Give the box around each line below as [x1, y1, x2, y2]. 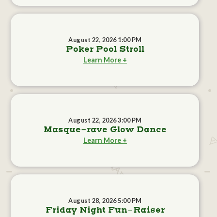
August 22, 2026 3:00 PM [68, 116, 142, 124]
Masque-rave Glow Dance [43, 124, 167, 136]
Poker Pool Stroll [65, 44, 144, 55]
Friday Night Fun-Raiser [45, 205, 165, 216]
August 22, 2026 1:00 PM [68, 36, 142, 44]
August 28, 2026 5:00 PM [68, 197, 142, 205]
